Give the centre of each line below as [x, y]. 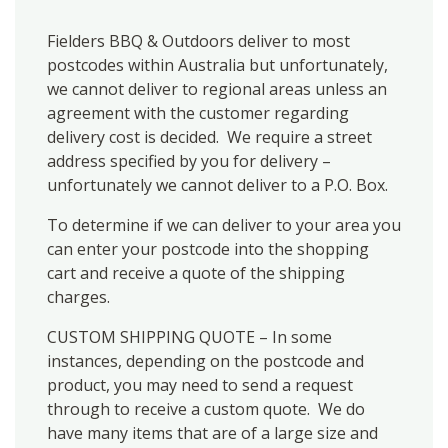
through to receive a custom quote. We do [206, 409]
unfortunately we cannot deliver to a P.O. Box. [217, 185]
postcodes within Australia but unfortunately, [217, 65]
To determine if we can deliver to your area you [224, 225]
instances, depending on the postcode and [205, 361]
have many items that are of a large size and [212, 433]
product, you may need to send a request [200, 385]
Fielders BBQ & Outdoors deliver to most [198, 41]
